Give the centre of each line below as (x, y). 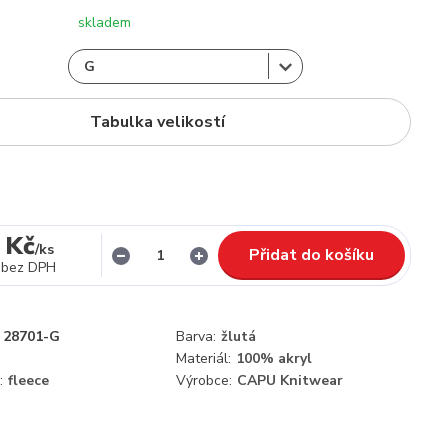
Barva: (196, 336)
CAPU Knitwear (290, 380)
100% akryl (274, 358)
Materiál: (203, 358)
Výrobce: (204, 380)
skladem (104, 22)
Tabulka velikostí (157, 122)
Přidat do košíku (311, 255)
